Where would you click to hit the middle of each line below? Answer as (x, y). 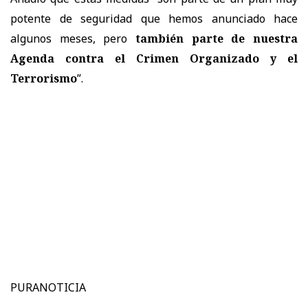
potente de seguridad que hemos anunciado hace (154, 18)
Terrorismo (44, 78)
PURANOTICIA (48, 287)
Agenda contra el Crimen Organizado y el (154, 58)
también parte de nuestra (217, 38)
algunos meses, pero (73, 38)
